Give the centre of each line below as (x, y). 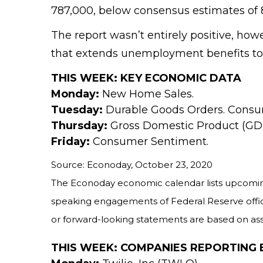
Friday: (70, 142)
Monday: (75, 94)
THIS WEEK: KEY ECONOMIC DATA (146, 78)
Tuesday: (77, 110)
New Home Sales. (146, 94)
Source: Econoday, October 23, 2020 (132, 165)
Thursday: (79, 126)
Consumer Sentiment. (149, 142)
